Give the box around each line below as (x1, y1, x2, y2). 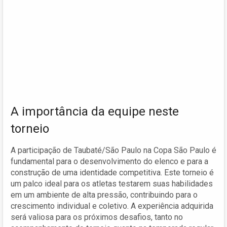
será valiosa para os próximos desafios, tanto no (11, 212, 183, 222)
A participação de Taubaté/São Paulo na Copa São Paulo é (11, 145, 216, 155)
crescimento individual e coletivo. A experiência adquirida (11, 201, 213, 211)
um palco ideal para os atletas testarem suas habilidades (11, 178, 213, 188)
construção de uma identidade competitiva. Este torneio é (11, 167, 214, 177)
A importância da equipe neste (11, 104, 179, 119)
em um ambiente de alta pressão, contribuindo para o (11, 190, 198, 200)
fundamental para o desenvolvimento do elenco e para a (11, 156, 208, 166)
